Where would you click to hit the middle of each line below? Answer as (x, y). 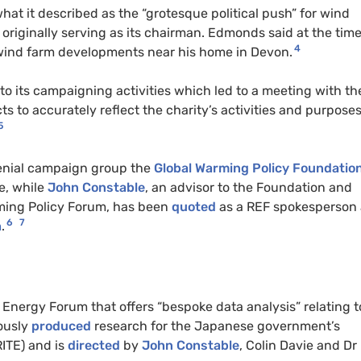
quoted (194, 206)
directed (94, 345)
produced (61, 326)
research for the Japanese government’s (216, 326)
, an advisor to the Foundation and (249, 187)
